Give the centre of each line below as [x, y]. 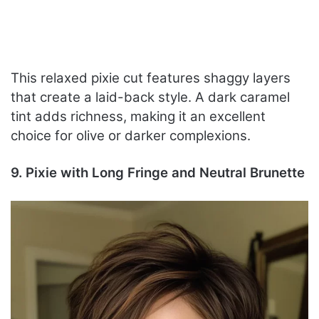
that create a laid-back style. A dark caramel [150, 98]
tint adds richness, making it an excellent [138, 117]
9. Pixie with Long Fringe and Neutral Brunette [158, 173]
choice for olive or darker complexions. [131, 136]
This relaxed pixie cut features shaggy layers [151, 78]
